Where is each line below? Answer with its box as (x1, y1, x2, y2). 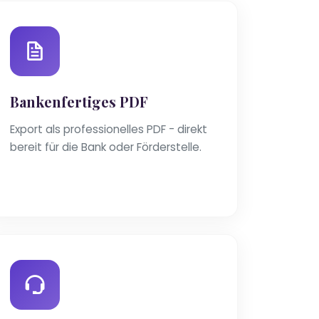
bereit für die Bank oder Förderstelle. (10, 140, 202, 155)
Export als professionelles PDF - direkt (10, 122, 207, 137)
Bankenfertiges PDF (10, 92, 148, 112)
